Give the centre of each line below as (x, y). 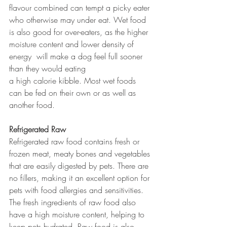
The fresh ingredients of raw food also (74, 202)
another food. (32, 105)
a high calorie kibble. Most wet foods (74, 80)
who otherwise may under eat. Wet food (79, 20)
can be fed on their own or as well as (74, 92)
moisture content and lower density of (73, 44)
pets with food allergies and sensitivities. (78, 190)
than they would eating (49, 68)
